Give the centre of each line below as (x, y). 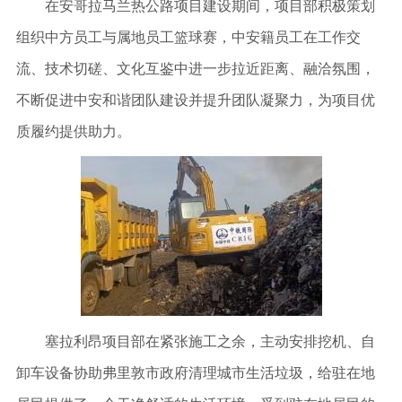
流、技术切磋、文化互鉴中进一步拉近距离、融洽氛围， (195, 68)
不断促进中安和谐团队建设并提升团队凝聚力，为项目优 (195, 100)
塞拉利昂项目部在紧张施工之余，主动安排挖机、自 (195, 341)
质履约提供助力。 (73, 131)
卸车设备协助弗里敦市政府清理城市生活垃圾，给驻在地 (195, 372)
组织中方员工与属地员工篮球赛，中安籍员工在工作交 (188, 37)
